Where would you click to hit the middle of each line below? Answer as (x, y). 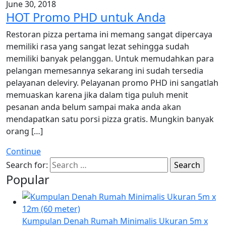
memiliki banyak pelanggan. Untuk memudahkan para (110, 58)
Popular (28, 179)
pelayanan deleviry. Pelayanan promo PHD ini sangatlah (112, 82)
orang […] (24, 131)
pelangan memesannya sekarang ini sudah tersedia (105, 70)
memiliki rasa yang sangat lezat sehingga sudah (98, 46)
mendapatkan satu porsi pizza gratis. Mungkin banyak (110, 119)
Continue (23, 151)
